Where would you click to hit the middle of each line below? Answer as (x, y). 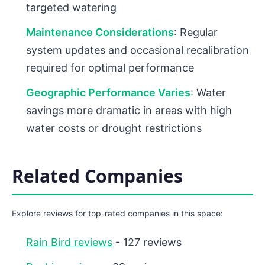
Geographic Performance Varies (108, 93)
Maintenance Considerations (100, 33)
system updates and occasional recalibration (138, 50)
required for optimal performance (110, 68)
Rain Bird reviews (69, 243)
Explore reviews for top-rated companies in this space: (117, 214)
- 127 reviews (147, 243)
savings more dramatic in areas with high (129, 111)
